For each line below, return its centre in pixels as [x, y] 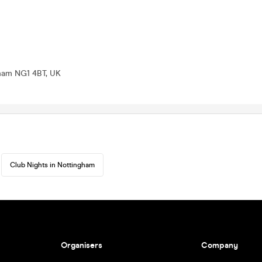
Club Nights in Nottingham [52, 165]
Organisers [81, 245]
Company [220, 245]
